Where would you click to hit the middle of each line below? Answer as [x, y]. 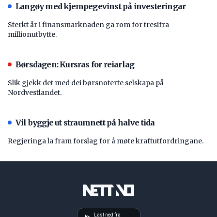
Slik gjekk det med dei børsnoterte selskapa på [86, 83]
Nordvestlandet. [35, 92]
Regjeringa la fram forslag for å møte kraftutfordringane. [106, 141]
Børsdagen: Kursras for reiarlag [75, 64]
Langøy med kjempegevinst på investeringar [101, 6]
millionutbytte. [32, 34]
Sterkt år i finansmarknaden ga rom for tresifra [88, 24]
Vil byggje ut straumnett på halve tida [85, 122]
